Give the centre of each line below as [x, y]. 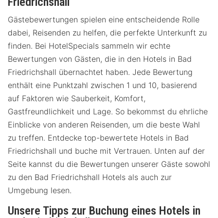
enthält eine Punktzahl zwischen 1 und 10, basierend [102, 85]
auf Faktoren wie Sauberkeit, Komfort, [77, 99]
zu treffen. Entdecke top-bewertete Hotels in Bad [98, 138]
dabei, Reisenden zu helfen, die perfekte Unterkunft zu [107, 33]
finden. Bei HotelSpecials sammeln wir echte [89, 46]
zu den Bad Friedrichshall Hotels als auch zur [90, 177]
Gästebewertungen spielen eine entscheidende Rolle [104, 20]
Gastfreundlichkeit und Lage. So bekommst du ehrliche [108, 112]
